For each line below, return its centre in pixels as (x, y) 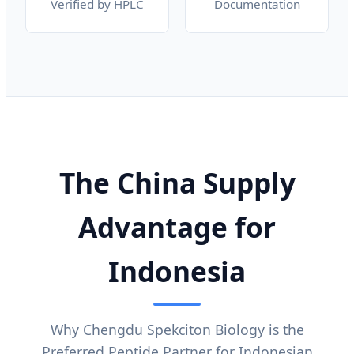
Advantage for (177, 226)
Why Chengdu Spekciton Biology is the (177, 329)
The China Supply (177, 182)
